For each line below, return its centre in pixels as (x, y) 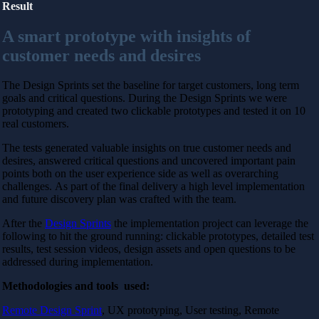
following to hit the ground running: (83, 236)
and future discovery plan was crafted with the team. (122, 199)
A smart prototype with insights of (126, 36)
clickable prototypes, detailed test (239, 236)
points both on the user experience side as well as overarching (140, 174)
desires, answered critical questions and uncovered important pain (149, 161)
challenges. (28, 187)
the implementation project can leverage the (210, 224)
